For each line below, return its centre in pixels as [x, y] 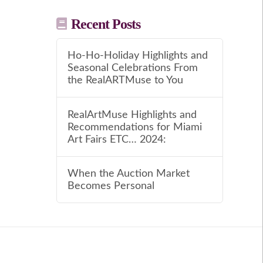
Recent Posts [106, 24]
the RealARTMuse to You [125, 80]
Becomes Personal [111, 186]
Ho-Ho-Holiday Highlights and [137, 56]
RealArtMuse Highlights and [132, 114]
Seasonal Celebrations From [132, 68]
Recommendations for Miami [134, 127]
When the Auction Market [128, 174]
